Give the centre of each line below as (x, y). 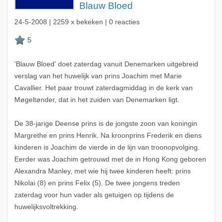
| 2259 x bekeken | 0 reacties (93, 22)
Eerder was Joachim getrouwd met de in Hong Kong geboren (110, 160)
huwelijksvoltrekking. (46, 207)
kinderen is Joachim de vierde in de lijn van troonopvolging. (107, 148)
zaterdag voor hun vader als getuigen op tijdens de (94, 195)
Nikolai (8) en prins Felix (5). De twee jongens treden (97, 183)
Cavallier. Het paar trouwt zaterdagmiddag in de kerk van (103, 88)
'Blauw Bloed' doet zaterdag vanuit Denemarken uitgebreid (106, 64)
